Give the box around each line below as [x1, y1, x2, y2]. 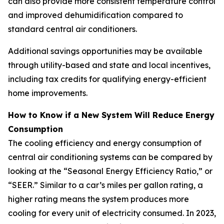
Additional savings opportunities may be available [8, 46, 202, 56]
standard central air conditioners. [8, 24, 137, 34]
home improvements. [8, 88, 87, 98]
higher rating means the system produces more [8, 194, 189, 204]
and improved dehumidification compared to [8, 10, 183, 20]
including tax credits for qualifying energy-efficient [8, 74, 206, 84]
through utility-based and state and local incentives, [8, 60, 210, 70]
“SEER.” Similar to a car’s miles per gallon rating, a [8, 180, 203, 190]
